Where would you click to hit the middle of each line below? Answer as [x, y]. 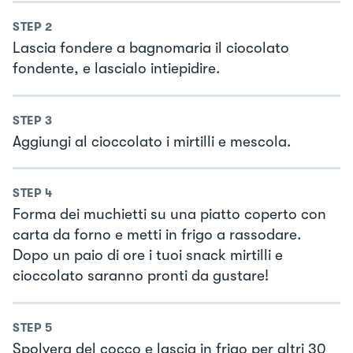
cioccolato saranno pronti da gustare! [141, 276]
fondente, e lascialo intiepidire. [116, 69]
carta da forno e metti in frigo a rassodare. [157, 235]
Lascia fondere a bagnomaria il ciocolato [151, 48]
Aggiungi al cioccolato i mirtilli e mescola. [152, 141]
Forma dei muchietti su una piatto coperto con [169, 215]
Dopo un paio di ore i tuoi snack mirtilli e [148, 256]
